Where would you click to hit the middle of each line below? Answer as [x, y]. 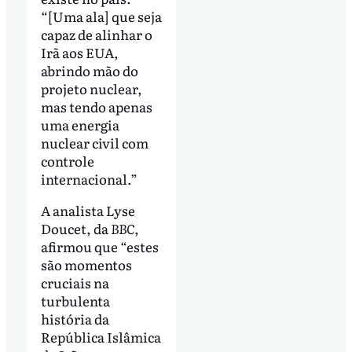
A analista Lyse [88, 210]
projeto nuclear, [91, 89]
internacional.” [89, 179]
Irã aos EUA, [79, 53]
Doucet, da [75, 228]
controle [67, 161]
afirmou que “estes [99, 246]
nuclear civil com [94, 143]
